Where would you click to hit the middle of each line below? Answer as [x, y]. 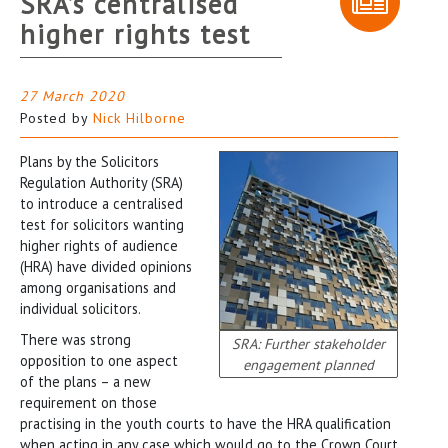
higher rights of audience [99, 245]
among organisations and [98, 287]
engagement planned [308, 365]
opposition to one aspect [99, 360]
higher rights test [135, 33]
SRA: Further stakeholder [308, 344]
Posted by [56, 117]
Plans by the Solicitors [89, 161]
